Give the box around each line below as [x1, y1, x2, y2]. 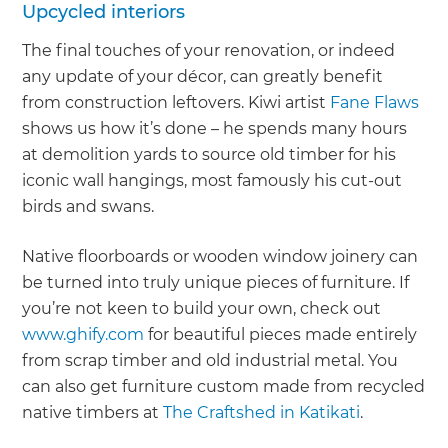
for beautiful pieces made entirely [144, 325, 418, 345]
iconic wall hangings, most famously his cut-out [22, 171, 403, 191]
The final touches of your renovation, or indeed [22, 41, 396, 61]
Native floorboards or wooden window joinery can [22, 247, 419, 267]
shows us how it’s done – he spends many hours [22, 119, 408, 139]
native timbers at [22, 403, 164, 423]
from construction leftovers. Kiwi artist [22, 93, 331, 113]
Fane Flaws [330, 93, 420, 113]
